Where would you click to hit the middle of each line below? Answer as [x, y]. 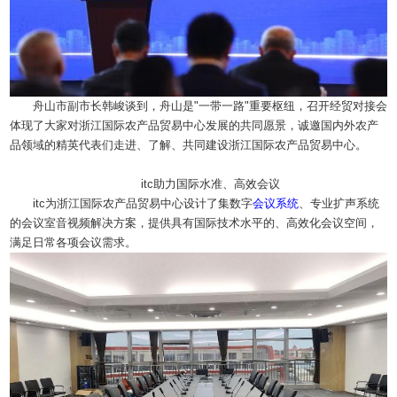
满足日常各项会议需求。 [73, 243]
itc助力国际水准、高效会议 [210, 184]
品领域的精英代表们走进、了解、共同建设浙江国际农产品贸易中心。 [188, 145]
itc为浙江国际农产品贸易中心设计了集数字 [143, 204]
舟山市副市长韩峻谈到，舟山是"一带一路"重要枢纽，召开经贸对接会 [210, 106]
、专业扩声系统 [339, 204]
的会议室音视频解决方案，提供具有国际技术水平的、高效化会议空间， [194, 223]
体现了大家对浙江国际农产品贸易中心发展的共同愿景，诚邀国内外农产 [194, 126]
